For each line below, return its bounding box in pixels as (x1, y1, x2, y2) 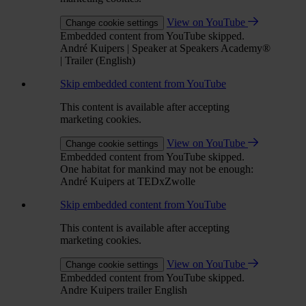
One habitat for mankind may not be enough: (60, 163, 253, 175)
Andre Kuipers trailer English (60, 283, 187, 296)
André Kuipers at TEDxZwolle (60, 175, 195, 187)
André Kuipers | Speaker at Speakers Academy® (60, 42, 270, 54)
